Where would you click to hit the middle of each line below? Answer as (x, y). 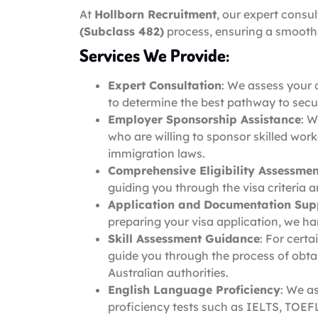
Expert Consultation (165, 85)
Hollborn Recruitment (155, 14)
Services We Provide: (154, 55)
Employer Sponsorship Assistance (204, 119)
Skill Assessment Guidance (184, 238)
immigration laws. (157, 153)
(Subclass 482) (122, 31)
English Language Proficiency (194, 289)
